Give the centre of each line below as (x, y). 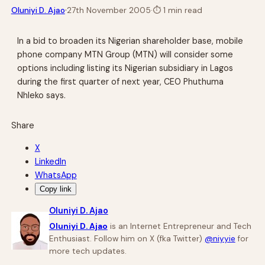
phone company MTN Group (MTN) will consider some (125, 54)
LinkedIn (50, 161)
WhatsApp (56, 175)
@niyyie (220, 239)
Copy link (55, 189)
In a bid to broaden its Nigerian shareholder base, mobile (130, 41)
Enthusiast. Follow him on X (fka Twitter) (127, 239)
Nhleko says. (42, 95)
